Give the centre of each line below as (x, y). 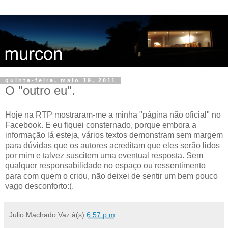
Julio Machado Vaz (39, 215)
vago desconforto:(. (39, 186)
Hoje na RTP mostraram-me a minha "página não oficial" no (113, 115)
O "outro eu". (40, 90)
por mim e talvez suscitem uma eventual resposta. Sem (104, 155)
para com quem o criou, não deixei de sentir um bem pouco (111, 176)
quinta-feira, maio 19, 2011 (61, 80)
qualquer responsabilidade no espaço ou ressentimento (105, 165)
